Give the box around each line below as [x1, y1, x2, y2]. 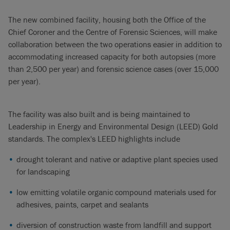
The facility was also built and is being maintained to [8, 108, 190, 119]
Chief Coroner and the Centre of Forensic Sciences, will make [8, 26, 217, 37]
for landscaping [16, 166, 70, 177]
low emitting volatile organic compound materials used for [16, 186, 216, 197]
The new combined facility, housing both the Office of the [8, 14, 206, 25]
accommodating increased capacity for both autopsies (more [8, 51, 216, 62]
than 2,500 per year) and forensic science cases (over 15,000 [8, 63, 219, 74]
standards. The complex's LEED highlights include [8, 133, 180, 144]
